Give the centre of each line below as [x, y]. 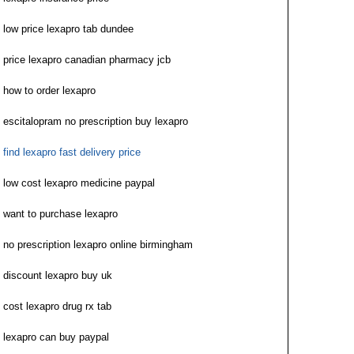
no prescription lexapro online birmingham [98, 245]
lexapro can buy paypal [56, 337]
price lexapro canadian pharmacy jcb [87, 60]
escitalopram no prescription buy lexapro [96, 121]
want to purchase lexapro [60, 214]
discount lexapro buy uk [58, 275]
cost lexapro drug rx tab [57, 306]
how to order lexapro [49, 90]
